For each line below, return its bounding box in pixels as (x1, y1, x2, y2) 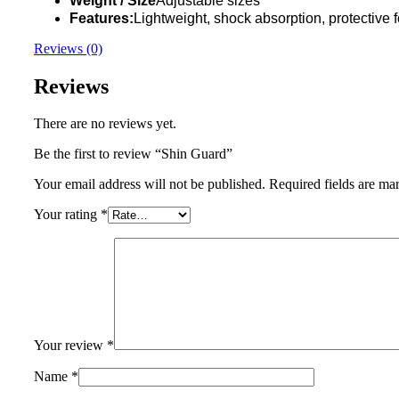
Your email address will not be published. (34, 176, 265, 192)
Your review (34, 338, 107, 354)
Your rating (34, 207, 101, 223)
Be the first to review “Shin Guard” (34, 146, 232, 162)
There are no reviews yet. (34, 116, 176, 132)
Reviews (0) (34, 40, 102, 56)
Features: (69, 10, 134, 26)
